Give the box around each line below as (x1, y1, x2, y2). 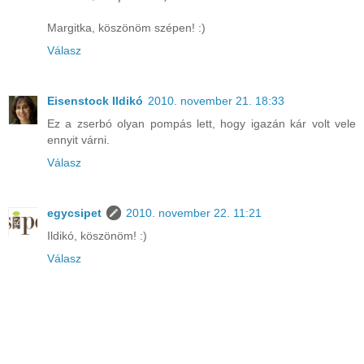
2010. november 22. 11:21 (126, 206, 262, 220)
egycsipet (47, 206, 102, 220)
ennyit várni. (47, 133, 110, 147)
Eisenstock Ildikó (47, 94, 143, 108)
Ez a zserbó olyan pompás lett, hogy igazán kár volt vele (47, 117, 356, 131)
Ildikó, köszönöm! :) (47, 229, 147, 243)
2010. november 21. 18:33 (148, 94, 284, 108)
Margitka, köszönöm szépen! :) (47, 21, 206, 35)
